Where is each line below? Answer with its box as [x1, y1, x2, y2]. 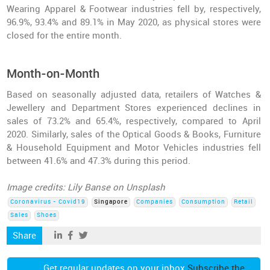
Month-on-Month [7, 66, 100, 81]
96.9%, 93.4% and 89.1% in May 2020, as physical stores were [7, 17, 261, 28]
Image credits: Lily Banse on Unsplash [7, 182, 166, 193]
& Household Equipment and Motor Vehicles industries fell [7, 142, 261, 154]
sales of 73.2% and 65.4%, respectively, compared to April [7, 116, 261, 127]
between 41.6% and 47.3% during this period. [7, 155, 191, 167]
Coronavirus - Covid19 [10, 198, 86, 206]
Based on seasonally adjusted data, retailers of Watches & [7, 89, 261, 101]
